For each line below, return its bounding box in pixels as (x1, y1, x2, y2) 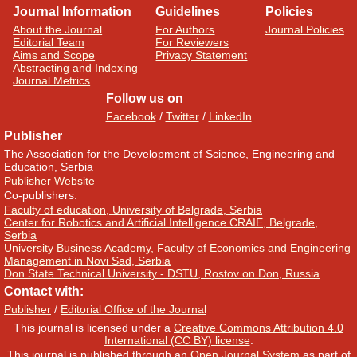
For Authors (155, 23, 215, 37)
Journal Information (13, 4, 132, 19)
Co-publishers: (4, 189, 77, 202)
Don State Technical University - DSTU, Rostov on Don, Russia (4, 267, 320, 280)
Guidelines (155, 4, 221, 19)
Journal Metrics (13, 74, 91, 88)
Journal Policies (265, 23, 344, 37)
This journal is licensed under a (14, 321, 174, 335)
